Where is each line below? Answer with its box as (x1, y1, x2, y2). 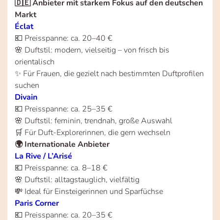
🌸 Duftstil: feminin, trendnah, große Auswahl (15, 115, 172, 126)
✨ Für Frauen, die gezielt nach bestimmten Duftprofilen (15, 68, 204, 79)
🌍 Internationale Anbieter (15, 138, 110, 150)
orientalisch (15, 56, 55, 67)
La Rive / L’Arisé (15, 150, 72, 162)
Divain (15, 91, 37, 103)
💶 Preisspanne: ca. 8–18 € (15, 162, 108, 173)
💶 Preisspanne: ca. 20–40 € (15, 32, 112, 44)
